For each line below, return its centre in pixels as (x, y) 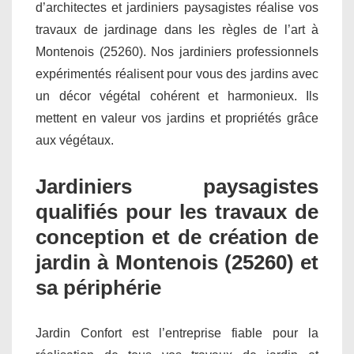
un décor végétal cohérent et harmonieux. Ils (177, 96)
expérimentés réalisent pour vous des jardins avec (177, 73)
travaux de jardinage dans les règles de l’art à (177, 29)
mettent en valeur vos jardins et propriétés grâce (177, 118)
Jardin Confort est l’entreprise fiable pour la (177, 333)
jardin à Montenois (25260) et (177, 262)
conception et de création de (177, 237)
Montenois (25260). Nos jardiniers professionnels (177, 51)
